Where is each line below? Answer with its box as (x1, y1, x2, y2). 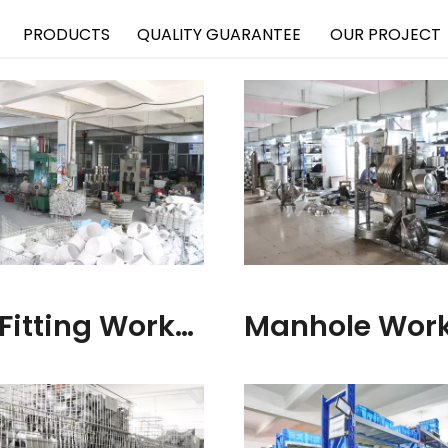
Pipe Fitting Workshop (175, 305, 194, 346)
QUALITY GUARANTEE (136, 23, 301, 46)
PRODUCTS (22, 23, 110, 46)
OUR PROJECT (329, 23, 441, 46)
